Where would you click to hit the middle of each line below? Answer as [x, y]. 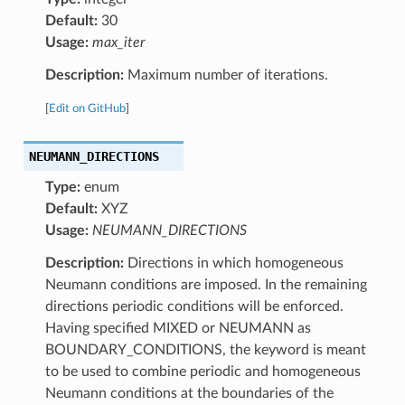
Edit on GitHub [87, 108]
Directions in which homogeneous [233, 263]
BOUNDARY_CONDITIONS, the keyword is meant [205, 349]
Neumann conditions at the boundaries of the [189, 393]
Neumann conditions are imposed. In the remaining [206, 284]
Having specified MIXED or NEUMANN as [178, 328]
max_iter [118, 42]
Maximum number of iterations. [226, 75]
